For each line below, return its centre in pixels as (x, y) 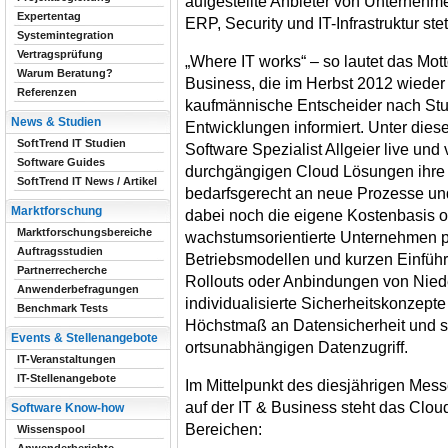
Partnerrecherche (62, 270)
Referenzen (47, 92)
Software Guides (61, 162)
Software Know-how (67, 408)
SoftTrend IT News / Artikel (87, 181)
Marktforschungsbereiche (84, 232)
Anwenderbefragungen (78, 289)
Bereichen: (223, 429)
